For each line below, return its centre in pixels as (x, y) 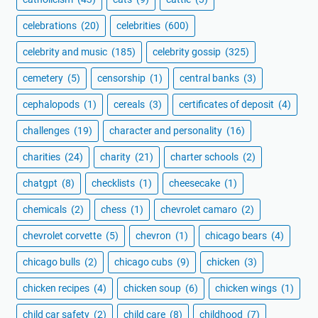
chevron (154, 236)
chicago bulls (53, 262)
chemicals (46, 210)
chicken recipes (57, 289)
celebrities (139, 26)
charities (43, 157)
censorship (122, 78)
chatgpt (41, 183)
